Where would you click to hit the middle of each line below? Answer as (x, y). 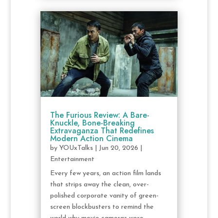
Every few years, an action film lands (105, 174)
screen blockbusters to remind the (102, 207)
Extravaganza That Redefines (102, 131)
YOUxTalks (76, 148)
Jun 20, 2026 (118, 148)
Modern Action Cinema (91, 139)
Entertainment (72, 160)
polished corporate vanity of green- (104, 196)
